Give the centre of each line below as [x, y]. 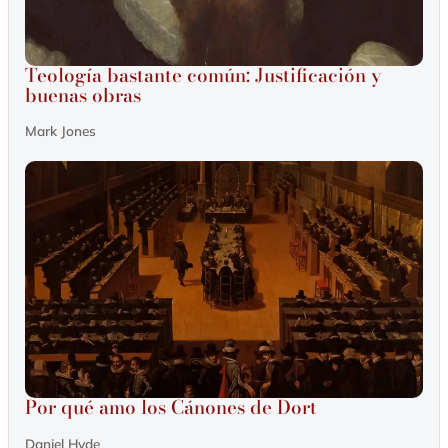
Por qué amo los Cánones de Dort [171, 408]
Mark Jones [60, 131]
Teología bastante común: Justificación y [203, 75]
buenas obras [83, 95]
